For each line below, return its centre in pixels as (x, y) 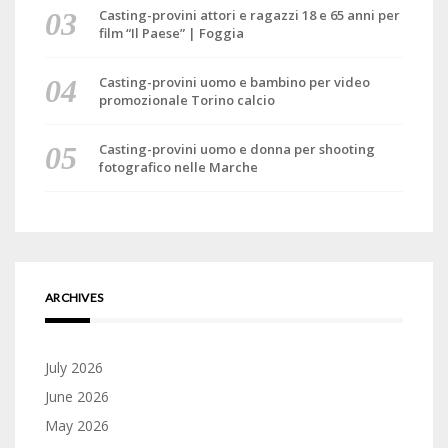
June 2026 (77, 396)
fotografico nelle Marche (178, 167)
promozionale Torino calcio (186, 100)
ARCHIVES (74, 297)
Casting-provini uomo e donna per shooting (236, 149)
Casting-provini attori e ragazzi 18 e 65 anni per (249, 15)
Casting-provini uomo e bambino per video (234, 82)
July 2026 (74, 367)
